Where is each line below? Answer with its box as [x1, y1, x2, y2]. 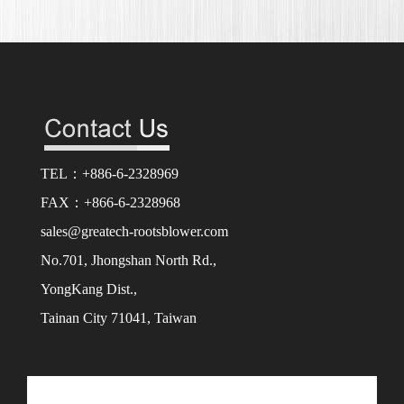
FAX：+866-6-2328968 [41, 194, 180, 210]
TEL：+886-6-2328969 [41, 165, 179, 181]
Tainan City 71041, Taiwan [41, 309, 197, 326]
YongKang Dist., [41, 280, 137, 297]
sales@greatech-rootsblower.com [41, 223, 228, 239]
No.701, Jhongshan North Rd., [41, 252, 216, 268]
